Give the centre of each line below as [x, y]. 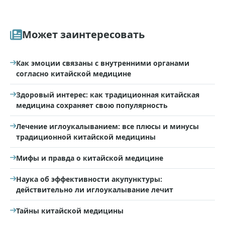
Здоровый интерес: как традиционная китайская [108, 95]
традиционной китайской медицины [86, 137]
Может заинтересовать [83, 34]
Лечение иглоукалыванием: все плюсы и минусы [107, 126]
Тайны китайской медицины [70, 211]
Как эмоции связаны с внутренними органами [103, 63]
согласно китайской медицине [74, 74]
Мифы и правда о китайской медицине [90, 158]
